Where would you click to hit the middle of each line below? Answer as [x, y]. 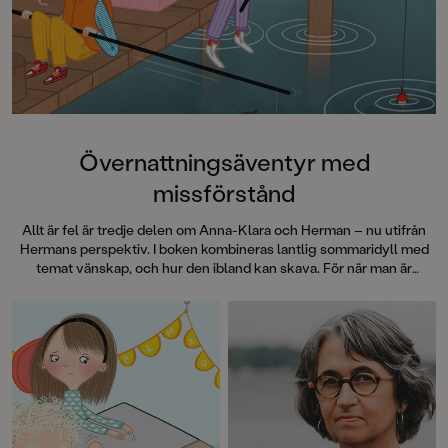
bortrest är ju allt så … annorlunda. [224, 287]
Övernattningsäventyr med [224, 162]
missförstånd [224, 193]
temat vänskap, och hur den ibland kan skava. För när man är [224, 268]
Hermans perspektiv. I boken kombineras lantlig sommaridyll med [224, 249]
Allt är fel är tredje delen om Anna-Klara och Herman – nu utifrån [224, 230]
